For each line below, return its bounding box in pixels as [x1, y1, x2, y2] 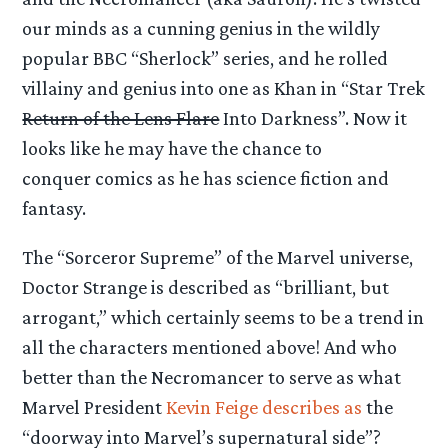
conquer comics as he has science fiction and [22, 166, 390, 189]
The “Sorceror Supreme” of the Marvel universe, [22, 245, 414, 268]
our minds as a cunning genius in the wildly [22, 16, 381, 39]
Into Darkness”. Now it [219, 106, 408, 129]
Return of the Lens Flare [22, 106, 220, 129]
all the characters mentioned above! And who [22, 335, 398, 358]
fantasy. [22, 196, 87, 219]
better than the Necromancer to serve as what [22, 365, 402, 388]
